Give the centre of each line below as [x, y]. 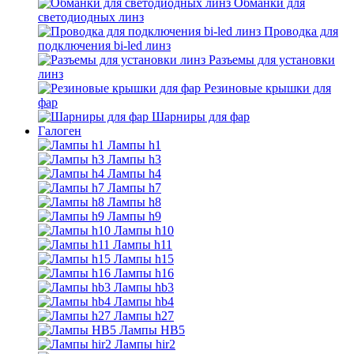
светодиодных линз [91, 17]
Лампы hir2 [145, 344]
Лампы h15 [144, 259]
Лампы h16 [144, 273]
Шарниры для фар [201, 117]
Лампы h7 [134, 188]
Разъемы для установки [272, 60]
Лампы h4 [134, 173]
